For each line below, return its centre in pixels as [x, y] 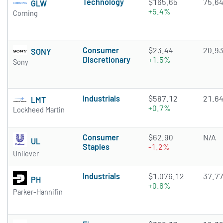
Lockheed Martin [39, 110]
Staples [96, 147]
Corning [25, 13]
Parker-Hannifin [38, 192]
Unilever [26, 154]
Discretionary [107, 60]
